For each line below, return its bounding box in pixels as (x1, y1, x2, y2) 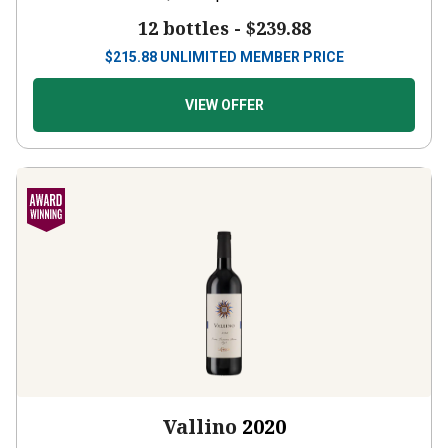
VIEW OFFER (184, 79, 264, 95)
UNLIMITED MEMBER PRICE (159, 31, 344, 47)
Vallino (162, 395, 237, 422)
